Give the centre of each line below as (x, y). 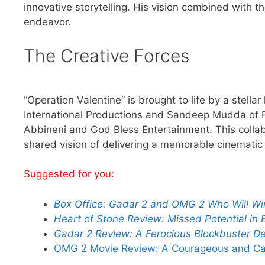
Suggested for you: (69, 174)
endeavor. (47, 22)
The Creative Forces (106, 55)
